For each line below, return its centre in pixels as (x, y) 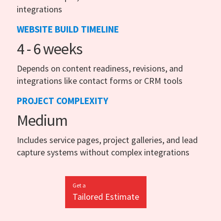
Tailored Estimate (106, 196)
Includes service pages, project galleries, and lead (107, 140)
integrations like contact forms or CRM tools (100, 80)
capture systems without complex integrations (103, 152)
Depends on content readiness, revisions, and (100, 68)
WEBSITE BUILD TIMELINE (68, 29)
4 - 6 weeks (50, 49)
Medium (42, 120)
